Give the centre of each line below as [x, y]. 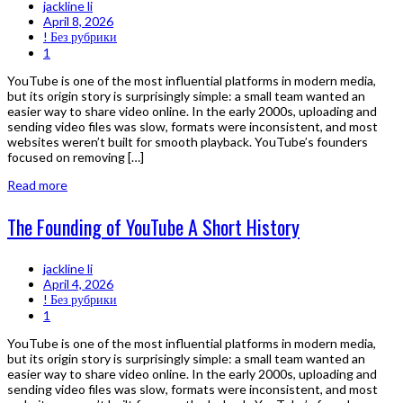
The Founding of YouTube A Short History [153, 227]
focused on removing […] [76, 157]
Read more [37, 185]
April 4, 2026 [78, 284]
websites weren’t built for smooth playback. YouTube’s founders [188, 142]
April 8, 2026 [78, 22]
